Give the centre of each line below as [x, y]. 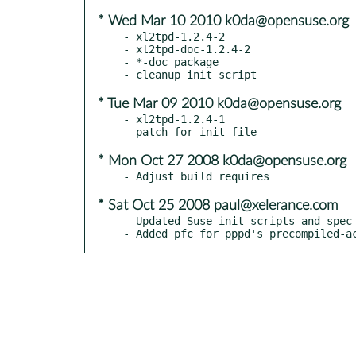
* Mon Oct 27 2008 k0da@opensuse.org [222, 161]
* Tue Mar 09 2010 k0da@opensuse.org [219, 104]
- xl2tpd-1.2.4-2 [174, 36]
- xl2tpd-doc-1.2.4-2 [187, 49]
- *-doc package [171, 62]
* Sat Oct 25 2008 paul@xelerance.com [218, 205]
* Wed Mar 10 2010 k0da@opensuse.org [223, 21]
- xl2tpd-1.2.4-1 [174, 119]
